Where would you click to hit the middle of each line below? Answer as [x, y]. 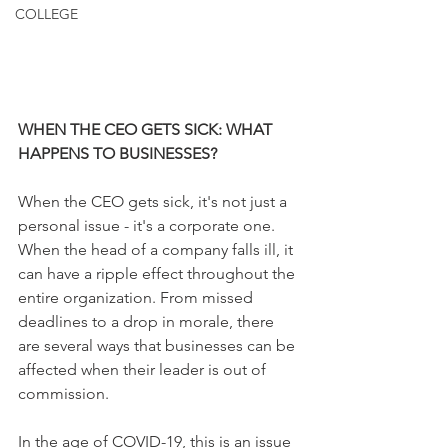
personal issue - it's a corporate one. [148, 226]
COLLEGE [46, 14]
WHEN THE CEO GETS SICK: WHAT [147, 130]
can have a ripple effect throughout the [158, 274]
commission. [63, 394]
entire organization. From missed [137, 298]
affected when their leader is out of [144, 370]
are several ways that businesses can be [158, 346]
